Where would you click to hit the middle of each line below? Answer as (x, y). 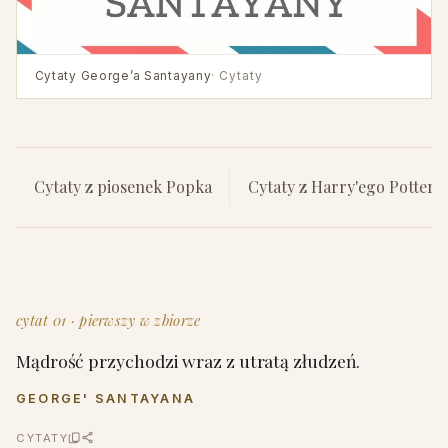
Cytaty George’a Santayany (123, 75)
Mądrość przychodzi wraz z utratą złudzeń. (188, 360)
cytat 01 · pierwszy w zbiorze (108, 319)
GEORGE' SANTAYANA (106, 398)
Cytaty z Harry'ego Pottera (345, 187)
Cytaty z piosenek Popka (122, 187)
